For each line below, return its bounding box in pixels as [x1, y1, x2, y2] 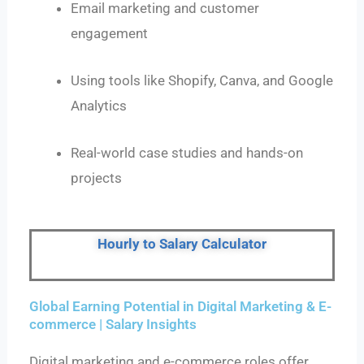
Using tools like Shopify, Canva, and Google [71, 71, 334, 89]
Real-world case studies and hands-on [71, 145, 304, 162]
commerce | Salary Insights [29, 316, 197, 333]
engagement [71, 24, 149, 41]
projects [71, 170, 123, 187]
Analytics [71, 97, 128, 114]
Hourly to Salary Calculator [97, 236, 266, 253]
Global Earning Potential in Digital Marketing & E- [29, 298, 332, 315]
